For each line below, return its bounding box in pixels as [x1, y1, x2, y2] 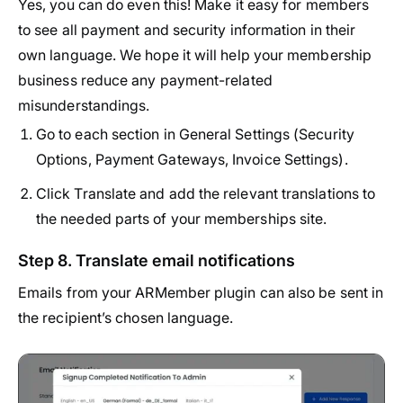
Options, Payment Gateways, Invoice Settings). [36, 150, 348, 169]
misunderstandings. [18, 96, 150, 115]
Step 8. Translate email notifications [18, 251, 295, 271]
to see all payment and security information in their [18, 21, 356, 40]
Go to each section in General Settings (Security [36, 125, 354, 144]
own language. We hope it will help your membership [18, 46, 372, 65]
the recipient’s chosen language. [18, 309, 234, 327]
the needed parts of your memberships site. [36, 210, 327, 228]
